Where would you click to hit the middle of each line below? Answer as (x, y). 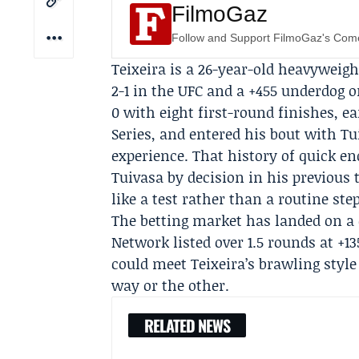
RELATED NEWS (188, 325)
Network (141, 242)
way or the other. (171, 285)
